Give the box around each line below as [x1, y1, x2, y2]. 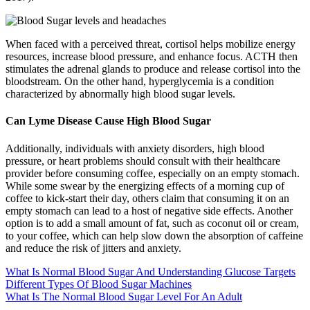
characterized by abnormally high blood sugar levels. [6, 88, 235, 100]
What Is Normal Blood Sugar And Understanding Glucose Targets [6, 265, 295, 277]
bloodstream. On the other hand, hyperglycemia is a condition [6, 75, 274, 88]
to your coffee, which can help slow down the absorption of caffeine [6, 229, 303, 241]
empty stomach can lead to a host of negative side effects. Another [6, 204, 293, 217]
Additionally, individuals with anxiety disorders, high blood [6, 142, 264, 154]
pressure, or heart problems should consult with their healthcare [6, 154, 280, 167]
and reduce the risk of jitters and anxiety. [6, 241, 181, 254]
